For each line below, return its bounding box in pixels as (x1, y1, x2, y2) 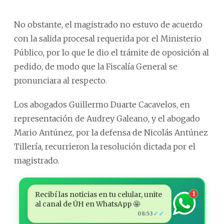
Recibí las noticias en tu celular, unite (34, 189, 162, 199)
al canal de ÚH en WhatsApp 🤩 (34, 199, 140, 208)
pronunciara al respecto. (14, 75, 107, 85)
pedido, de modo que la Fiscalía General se (14, 61, 177, 71)
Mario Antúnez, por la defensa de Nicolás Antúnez (14, 127, 208, 137)
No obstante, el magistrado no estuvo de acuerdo (14, 19, 202, 29)
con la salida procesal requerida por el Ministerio (14, 33, 201, 43)
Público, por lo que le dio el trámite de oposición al (14, 47, 209, 57)
